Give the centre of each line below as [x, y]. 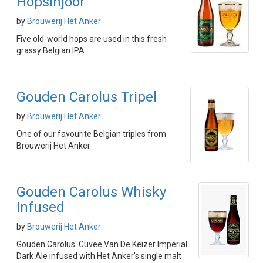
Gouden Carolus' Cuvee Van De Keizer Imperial [102, 244]
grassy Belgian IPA [50, 50]
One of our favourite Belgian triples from [91, 134]
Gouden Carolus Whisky [91, 192]
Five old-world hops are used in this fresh [92, 39]
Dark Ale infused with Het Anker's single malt [99, 256]
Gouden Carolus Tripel [87, 97]
